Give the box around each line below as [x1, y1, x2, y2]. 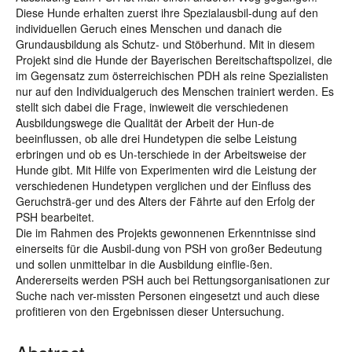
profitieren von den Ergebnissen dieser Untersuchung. [16, 303, 284, 319]
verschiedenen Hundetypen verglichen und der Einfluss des [16, 178, 311, 193]
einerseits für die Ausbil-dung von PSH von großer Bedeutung [16, 240, 322, 256]
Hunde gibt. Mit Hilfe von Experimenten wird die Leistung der [16, 162, 317, 178]
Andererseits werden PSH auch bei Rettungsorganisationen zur [16, 272, 330, 288]
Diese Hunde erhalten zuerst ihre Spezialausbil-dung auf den [16, 5, 318, 20]
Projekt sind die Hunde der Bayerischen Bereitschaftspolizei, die [16, 52, 332, 68]
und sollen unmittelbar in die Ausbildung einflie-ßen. [16, 256, 273, 272]
